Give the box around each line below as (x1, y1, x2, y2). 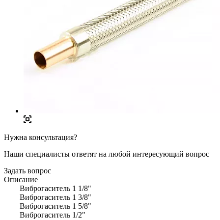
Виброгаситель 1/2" (4, 210, 85, 219)
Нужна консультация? (4, 133, 77, 141)
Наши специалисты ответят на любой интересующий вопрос (4, 149, 209, 158)
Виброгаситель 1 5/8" (4, 201, 91, 210)
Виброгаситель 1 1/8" (4, 184, 91, 192)
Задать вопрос (4, 166, 51, 175)
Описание (4, 175, 38, 184)
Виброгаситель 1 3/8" (4, 192, 91, 201)
